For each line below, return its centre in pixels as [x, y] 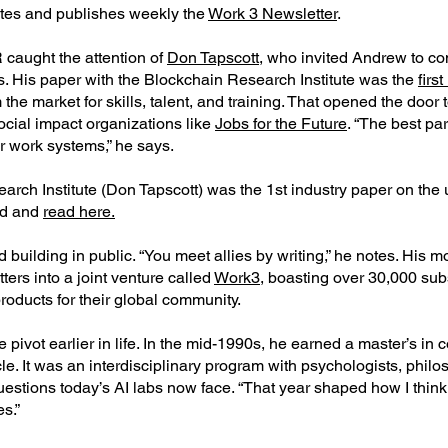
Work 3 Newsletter [272, 13]
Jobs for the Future [281, 123]
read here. [79, 211]
